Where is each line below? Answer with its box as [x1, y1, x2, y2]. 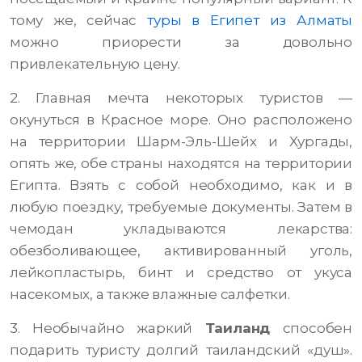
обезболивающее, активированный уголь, [10, 242, 352, 259]
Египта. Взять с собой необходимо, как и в [10, 177, 352, 194]
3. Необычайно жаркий [10, 320, 205, 337]
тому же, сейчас [10, 12, 148, 29]
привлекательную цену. [10, 56, 180, 73]
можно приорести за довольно [10, 34, 352, 51]
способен [270, 320, 352, 337]
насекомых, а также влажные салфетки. [10, 286, 290, 303]
